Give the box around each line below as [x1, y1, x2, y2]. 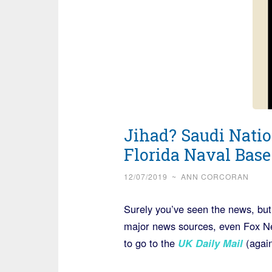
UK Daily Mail [177, 236, 243, 250]
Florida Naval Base [123, 144, 271, 165]
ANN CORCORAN [180, 171, 249, 182]
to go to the [123, 236, 178, 250]
